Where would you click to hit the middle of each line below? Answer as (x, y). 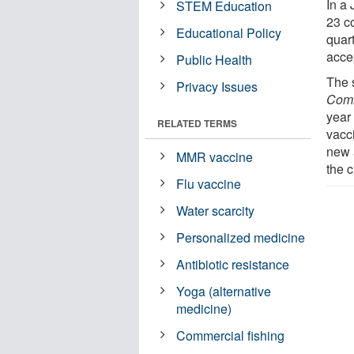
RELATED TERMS (197, 123)
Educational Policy (229, 32)
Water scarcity (216, 210)
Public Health (215, 59)
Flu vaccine (209, 183)
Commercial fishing (231, 335)
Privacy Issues (217, 86)
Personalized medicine (241, 237)
